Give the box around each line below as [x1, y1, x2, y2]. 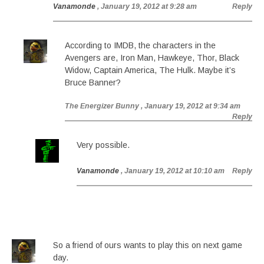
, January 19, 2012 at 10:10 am [121, 167, 225, 175]
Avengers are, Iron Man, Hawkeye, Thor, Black [65, 53, 239, 62]
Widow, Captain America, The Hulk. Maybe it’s [65, 65, 236, 75]
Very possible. [77, 140, 130, 150]
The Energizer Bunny [65, 102, 139, 110]
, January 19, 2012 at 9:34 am [141, 102, 240, 110]
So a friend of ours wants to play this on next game [53, 240, 242, 250]
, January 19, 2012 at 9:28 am [97, 2, 197, 11]
